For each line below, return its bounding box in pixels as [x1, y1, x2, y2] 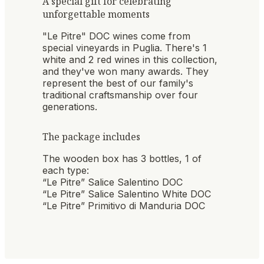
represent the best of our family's [42, 77, 193, 90]
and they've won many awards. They [42, 65, 209, 78]
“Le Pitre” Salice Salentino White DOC [42, 187, 211, 200]
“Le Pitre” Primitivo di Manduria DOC [42, 199, 205, 212]
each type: [42, 164, 89, 176]
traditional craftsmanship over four [42, 89, 198, 101]
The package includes [42, 130, 140, 143]
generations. [42, 101, 97, 113]
